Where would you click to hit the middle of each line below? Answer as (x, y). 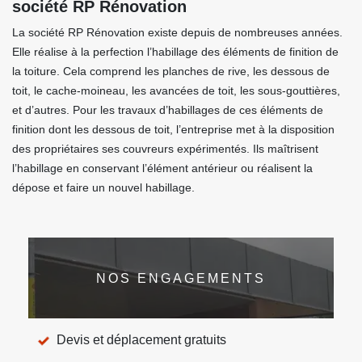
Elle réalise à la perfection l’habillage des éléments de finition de (175, 52)
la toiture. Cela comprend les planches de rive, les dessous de (171, 71)
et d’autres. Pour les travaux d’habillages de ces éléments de (168, 110)
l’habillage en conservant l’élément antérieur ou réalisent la (162, 168)
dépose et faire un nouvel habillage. (103, 187)
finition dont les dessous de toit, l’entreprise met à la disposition (173, 129)
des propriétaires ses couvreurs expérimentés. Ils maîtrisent (165, 149)
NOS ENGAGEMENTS (181, 278)
